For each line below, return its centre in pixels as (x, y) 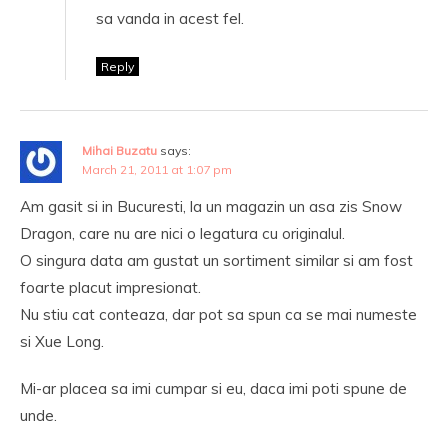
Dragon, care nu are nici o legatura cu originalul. (182, 233)
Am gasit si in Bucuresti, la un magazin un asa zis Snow (211, 206)
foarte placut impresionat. (110, 287)
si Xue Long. (62, 341)
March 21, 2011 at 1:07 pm (157, 169)
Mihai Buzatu (119, 150)
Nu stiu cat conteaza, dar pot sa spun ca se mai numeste (218, 314)
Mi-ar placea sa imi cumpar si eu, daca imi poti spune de (213, 388)
